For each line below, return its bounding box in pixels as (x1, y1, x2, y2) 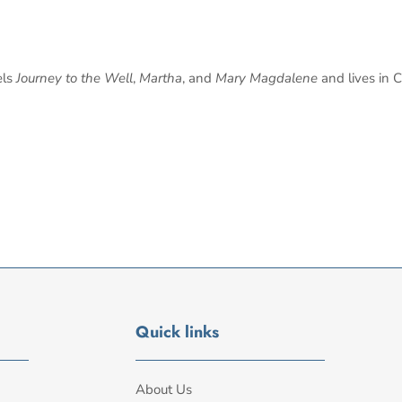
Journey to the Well (16, 69, 133, 88)
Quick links (135, 320, 219, 345)
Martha (139, 69, 182, 88)
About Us (135, 380, 192, 399)
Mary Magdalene (215, 69, 318, 88)
